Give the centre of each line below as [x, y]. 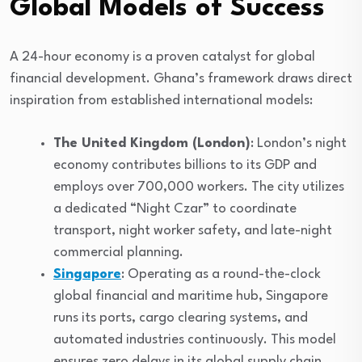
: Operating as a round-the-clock [221, 274]
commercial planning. [118, 252]
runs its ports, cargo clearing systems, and [181, 318]
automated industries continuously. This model [195, 339]
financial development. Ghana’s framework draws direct [181, 78]
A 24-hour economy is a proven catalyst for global [162, 57]
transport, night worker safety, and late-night [193, 230]
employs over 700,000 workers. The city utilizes [199, 187]
